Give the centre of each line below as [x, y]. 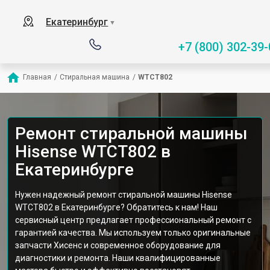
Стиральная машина [95, 77]
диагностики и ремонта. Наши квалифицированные [118, 258]
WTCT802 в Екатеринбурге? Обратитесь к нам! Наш [116, 207]
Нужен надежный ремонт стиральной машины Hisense [124, 195]
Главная [37, 77]
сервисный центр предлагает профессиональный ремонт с [133, 220]
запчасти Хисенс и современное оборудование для [118, 245]
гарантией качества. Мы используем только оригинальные [133, 233]
